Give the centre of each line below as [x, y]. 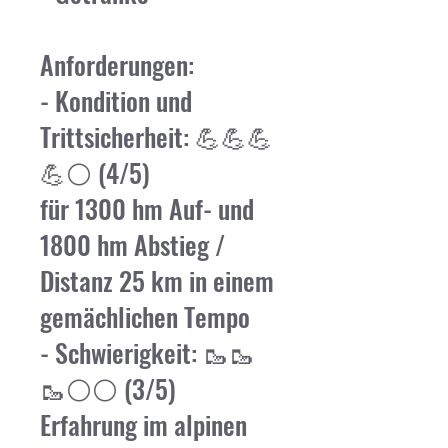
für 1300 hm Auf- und [147, 208]
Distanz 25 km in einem [157, 280]
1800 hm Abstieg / [132, 244]
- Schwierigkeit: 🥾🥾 [147, 352]
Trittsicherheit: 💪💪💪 [156, 136]
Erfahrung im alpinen [143, 424]
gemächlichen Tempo [145, 316]
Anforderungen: [117, 64]
